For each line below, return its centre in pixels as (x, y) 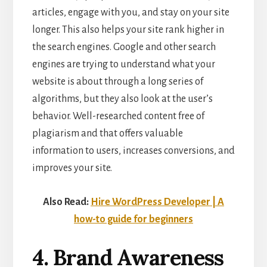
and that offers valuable (131, 133)
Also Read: (66, 202)
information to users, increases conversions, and (133, 150)
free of (191, 116)
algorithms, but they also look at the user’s (122, 99)
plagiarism (55, 133)
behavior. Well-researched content (105, 116)
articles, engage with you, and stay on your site (131, 12)
